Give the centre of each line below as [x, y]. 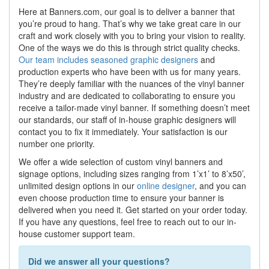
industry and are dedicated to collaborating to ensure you [127, 96]
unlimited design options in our [78, 186]
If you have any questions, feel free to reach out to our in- [128, 222]
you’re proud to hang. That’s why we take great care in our [130, 24]
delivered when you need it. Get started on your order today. [133, 210]
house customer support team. [77, 234]
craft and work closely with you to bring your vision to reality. [132, 36]
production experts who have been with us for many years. [130, 72]
